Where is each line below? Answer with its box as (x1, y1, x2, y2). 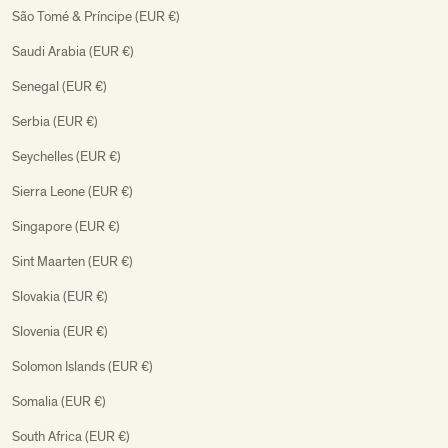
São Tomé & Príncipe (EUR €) (12, 7, 180, 25)
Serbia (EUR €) (12, 112, 98, 130)
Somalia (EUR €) (12, 392, 106, 410)
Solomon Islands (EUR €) (12, 357, 153, 375)
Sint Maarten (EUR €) (12, 252, 133, 270)
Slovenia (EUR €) (12, 322, 108, 340)
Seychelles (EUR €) (12, 147, 121, 165)
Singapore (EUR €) (12, 217, 120, 235)
